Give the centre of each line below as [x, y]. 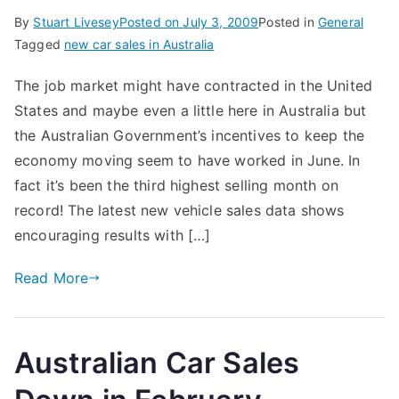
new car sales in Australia [139, 44]
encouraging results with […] [113, 235]
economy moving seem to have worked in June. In [187, 160]
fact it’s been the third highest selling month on [176, 185]
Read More [52, 278]
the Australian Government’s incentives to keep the [190, 135]
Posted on [151, 22]
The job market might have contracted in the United [194, 85]
